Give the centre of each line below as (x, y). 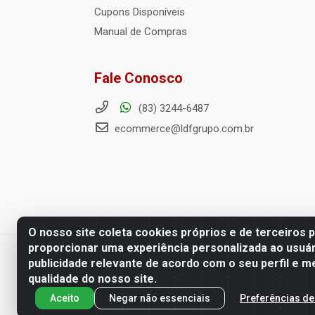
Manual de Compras (141, 32)
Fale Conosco (139, 78)
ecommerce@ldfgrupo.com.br (183, 129)
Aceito (65, 298)
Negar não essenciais (160, 298)
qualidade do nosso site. (92, 279)
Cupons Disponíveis (140, 12)
